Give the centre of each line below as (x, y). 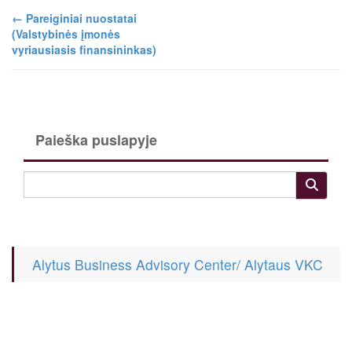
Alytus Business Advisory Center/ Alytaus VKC (177, 265)
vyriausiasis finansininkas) (84, 50)
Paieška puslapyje (96, 140)
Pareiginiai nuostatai (80, 18)
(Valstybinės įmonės (66, 34)
